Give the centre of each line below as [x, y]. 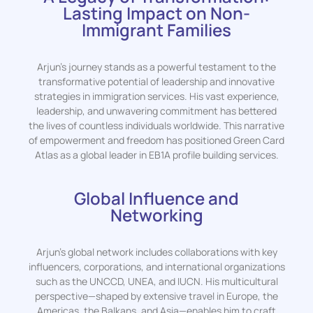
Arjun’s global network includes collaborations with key [156, 252]
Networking [156, 214]
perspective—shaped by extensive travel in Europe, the [156, 296]
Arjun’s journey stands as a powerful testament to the [156, 66]
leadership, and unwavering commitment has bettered [156, 110]
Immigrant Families [156, 29]
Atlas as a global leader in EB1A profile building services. [156, 154]
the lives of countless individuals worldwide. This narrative [156, 125]
